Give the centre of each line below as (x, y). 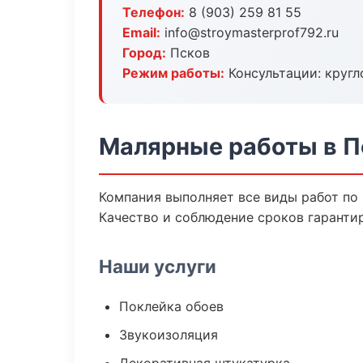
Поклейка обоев (171, 306)
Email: (141, 32)
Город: (144, 53)
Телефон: (154, 12)
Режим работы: (173, 73)
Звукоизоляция (169, 335)
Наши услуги (158, 266)
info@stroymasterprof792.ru (250, 32)
